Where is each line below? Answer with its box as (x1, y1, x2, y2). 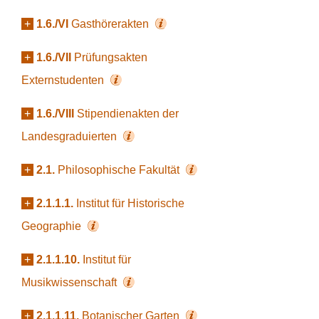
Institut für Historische (76, 197, 184, 209)
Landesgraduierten (21, 130, 120, 142)
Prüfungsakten (74, 51, 147, 63)
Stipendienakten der (77, 108, 179, 120)
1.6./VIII (36, 108, 74, 120)
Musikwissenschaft (21, 276, 120, 288)
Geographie (21, 220, 84, 232)
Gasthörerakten (71, 18, 152, 30)
